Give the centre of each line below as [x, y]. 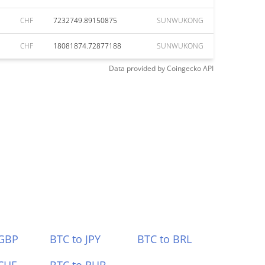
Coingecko [184, 68]
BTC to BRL [165, 239]
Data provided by [137, 68]
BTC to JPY [75, 239]
